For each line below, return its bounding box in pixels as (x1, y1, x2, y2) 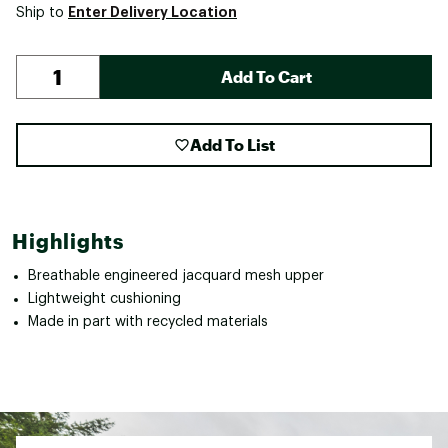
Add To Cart (220, 66, 312, 86)
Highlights (12, 228, 124, 253)
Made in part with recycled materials (28, 314, 268, 329)
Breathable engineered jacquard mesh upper (28, 268, 324, 283)
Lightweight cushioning (28, 291, 181, 306)
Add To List (189, 134, 275, 154)
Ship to (16, 5, 68, 20)
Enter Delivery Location (68, 4, 237, 19)
